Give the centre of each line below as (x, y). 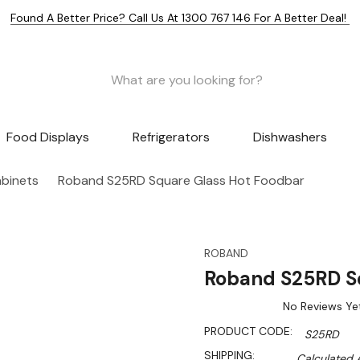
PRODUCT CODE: (248, 331)
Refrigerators (171, 137)
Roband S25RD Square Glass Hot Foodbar (181, 181)
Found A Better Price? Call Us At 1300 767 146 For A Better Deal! (180, 18)
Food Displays (48, 137)
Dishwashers (290, 137)
